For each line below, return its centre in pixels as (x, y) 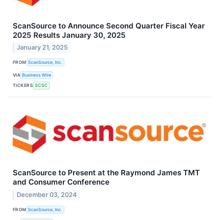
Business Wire (37, 75)
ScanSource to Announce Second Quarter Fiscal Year (109, 26)
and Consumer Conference (61, 182)
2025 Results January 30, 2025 (69, 35)
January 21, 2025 (42, 48)
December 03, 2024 (47, 195)
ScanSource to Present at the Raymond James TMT (106, 173)
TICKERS (23, 85)
